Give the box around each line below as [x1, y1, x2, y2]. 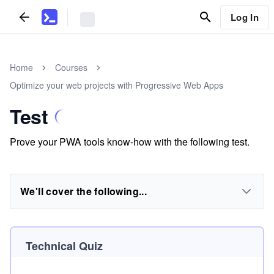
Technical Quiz [26, 238, 103, 254]
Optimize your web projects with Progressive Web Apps [10, 79, 223, 91]
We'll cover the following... [20, 184, 147, 198]
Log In [230, 10, 259, 24]
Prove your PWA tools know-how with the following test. [10, 135, 250, 149]
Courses [55, 61, 87, 73]
